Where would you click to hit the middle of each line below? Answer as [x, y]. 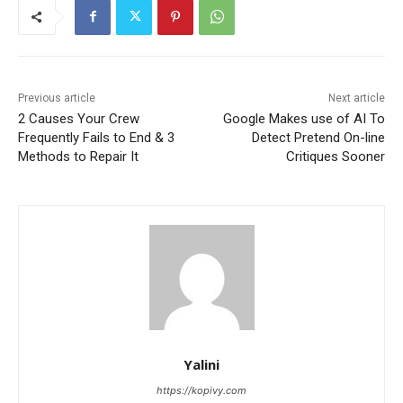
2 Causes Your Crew [79, 118]
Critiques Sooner [335, 156]
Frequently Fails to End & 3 [96, 137]
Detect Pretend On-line [318, 137]
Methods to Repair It [78, 156]
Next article [356, 98]
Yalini [201, 364]
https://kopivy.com [201, 390]
